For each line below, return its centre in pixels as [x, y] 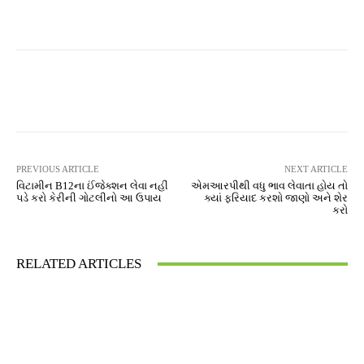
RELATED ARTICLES [79, 264]
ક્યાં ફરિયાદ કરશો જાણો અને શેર [275, 198]
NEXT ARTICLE [316, 169]
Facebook [77, 91]
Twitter [182, 91]
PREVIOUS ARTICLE [58, 169]
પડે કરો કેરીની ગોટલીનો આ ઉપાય [89, 198]
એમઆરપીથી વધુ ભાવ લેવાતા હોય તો [269, 186]
